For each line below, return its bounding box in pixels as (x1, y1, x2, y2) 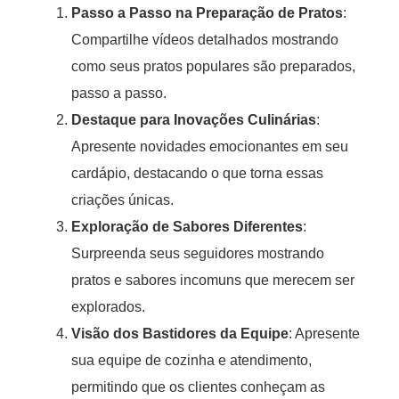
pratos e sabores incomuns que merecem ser (71, 272, 354, 288)
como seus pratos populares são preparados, (71, 58, 355, 74)
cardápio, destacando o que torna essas (71, 165, 323, 181)
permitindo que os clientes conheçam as (71, 379, 325, 395)
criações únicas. (71, 191, 174, 208)
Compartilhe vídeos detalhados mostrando (71, 31, 338, 47)
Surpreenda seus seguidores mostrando (71, 245, 324, 261)
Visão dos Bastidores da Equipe (71, 325, 289, 341)
